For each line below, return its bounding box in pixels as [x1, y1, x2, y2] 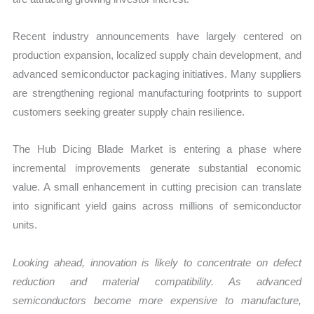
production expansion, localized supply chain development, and [13, 49, 301, 62]
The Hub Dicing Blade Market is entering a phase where [13, 143, 301, 156]
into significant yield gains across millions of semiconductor [13, 200, 301, 212]
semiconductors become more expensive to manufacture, [13, 294, 301, 306]
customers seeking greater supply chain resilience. [13, 106, 245, 118]
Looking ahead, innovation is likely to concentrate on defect [13, 256, 301, 268]
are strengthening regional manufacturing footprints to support [13, 87, 301, 100]
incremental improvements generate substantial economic [13, 162, 301, 175]
